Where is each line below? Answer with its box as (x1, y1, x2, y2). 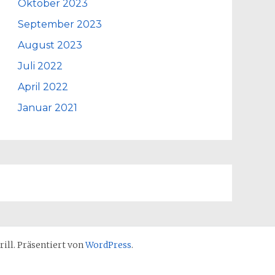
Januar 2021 (18, 102, 78, 114)
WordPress (85, 239, 131, 250)
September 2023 (18, 18, 103, 30)
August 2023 (18, 39, 83, 51)
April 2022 (18, 81, 69, 93)
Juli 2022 (18, 60, 63, 72)
